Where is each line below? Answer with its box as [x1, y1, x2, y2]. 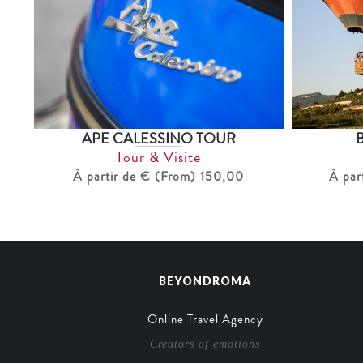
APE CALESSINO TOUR [81, 128, 236, 150]
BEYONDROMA [159, 274, 252, 288]
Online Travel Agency [147, 310, 263, 329]
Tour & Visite [116, 147, 202, 169]
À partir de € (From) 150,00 [73, 168, 245, 186]
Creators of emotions [150, 338, 261, 351]
